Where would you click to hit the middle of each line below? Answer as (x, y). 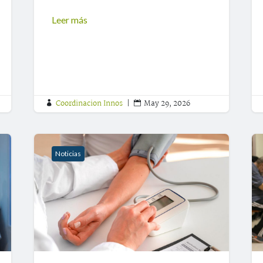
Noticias (68, 154)
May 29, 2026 (167, 104)
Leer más (70, 20)
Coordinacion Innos (90, 104)
